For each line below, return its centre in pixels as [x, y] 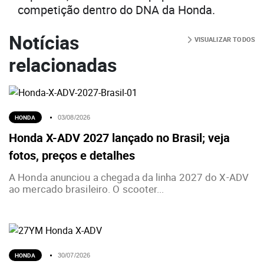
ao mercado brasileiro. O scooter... [87, 189]
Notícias [44, 42]
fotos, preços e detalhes [72, 156]
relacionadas [63, 65]
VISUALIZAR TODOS [224, 39]
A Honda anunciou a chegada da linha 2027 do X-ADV [129, 177]
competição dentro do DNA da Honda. [116, 10]
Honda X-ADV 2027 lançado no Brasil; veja [119, 138]
